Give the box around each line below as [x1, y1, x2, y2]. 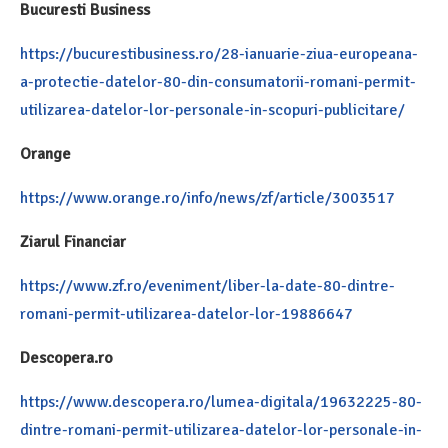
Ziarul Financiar [20, 232, 126, 253]
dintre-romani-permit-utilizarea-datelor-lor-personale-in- [20, 420, 422, 441]
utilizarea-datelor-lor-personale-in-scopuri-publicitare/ [20, 100, 405, 121]
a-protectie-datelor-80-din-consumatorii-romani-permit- [20, 72, 416, 93]
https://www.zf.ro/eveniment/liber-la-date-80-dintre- [20, 276, 395, 297]
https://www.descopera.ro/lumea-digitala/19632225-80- [20, 392, 422, 413]
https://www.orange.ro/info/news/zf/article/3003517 [20, 188, 395, 209]
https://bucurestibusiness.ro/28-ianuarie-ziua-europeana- [20, 44, 418, 65]
